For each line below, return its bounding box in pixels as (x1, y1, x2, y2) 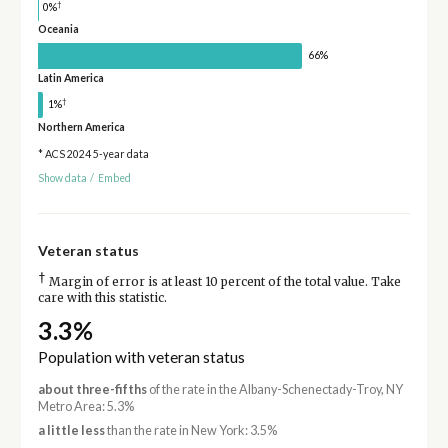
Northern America (37, 120, 125, 133)
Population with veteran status (37, 348, 245, 367)
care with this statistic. (37, 291, 167, 306)
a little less (37, 422, 105, 438)
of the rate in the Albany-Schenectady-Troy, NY (146, 382, 403, 398)
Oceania (37, 23, 79, 36)
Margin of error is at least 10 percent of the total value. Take (45, 275, 401, 290)
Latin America (37, 71, 104, 84)
